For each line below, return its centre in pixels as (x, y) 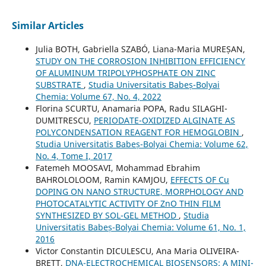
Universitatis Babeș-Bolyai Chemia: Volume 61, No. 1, (140, 227)
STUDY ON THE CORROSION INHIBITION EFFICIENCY (140, 61)
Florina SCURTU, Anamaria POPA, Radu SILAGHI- (131, 109)
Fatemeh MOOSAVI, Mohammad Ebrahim (118, 168)
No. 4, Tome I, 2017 (74, 156)
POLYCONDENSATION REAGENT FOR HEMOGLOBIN (138, 132)
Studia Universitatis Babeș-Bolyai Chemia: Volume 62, (142, 144)
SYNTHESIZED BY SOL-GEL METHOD (107, 216)
